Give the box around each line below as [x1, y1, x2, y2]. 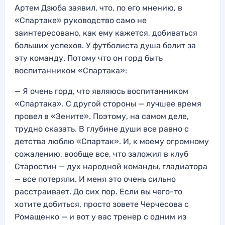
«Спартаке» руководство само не [15, 15, 147, 25]
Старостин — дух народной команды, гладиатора [15, 161, 207, 171]
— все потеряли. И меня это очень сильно [15, 174, 176, 184]
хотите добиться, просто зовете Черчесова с [15, 199, 189, 209]
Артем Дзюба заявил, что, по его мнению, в [15, 3, 182, 13]
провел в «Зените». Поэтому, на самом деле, [15, 111, 189, 121]
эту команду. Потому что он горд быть [15, 53, 163, 63]
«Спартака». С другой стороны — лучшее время [15, 98, 201, 108]
